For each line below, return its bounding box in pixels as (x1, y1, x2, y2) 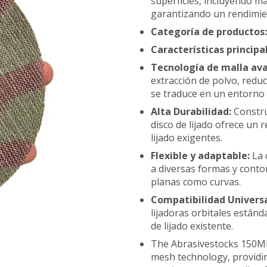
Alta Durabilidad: (151, 105, 234, 118)
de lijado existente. (151, 219, 234, 232)
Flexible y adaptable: (151, 149, 253, 162)
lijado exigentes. (151, 131, 223, 144)
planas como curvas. (151, 175, 241, 188)
